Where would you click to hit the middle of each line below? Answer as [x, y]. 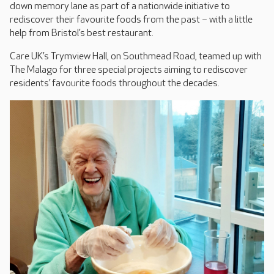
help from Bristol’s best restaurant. [82, 33]
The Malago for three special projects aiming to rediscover [129, 70]
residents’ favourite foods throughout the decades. [115, 83]
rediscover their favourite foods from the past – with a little [131, 20]
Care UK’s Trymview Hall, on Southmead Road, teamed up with [136, 57]
